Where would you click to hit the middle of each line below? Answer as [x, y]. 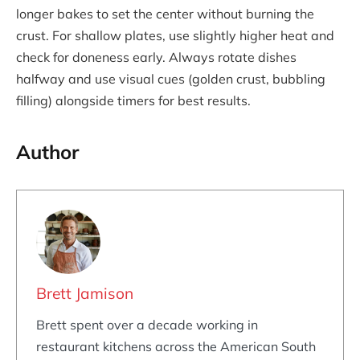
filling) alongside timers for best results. [133, 100]
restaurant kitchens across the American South [176, 346]
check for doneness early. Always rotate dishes [156, 57]
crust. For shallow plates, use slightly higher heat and [175, 35]
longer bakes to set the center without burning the [165, 13]
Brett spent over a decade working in [147, 324]
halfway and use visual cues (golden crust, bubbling [171, 78]
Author [47, 152]
